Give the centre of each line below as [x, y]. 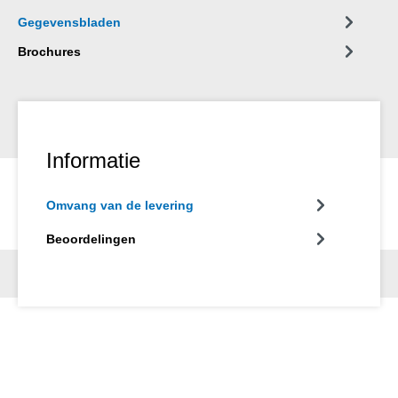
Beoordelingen [91, 239]
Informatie [93, 160]
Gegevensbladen [69, 22]
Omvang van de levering [120, 205]
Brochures [49, 51]
